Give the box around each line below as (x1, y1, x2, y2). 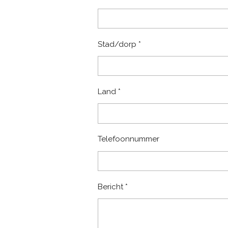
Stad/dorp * (98, 39, 141, 49)
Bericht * (98, 182, 128, 191)
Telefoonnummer (98, 134, 159, 144)
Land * (98, 87, 121, 96)
